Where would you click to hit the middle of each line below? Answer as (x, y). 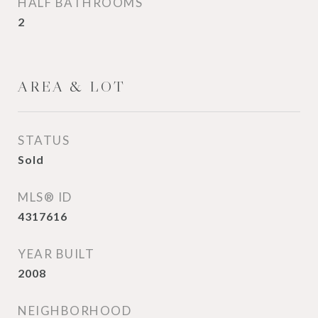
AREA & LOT (72, 87)
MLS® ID (45, 197)
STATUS (44, 140)
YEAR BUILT (56, 254)
